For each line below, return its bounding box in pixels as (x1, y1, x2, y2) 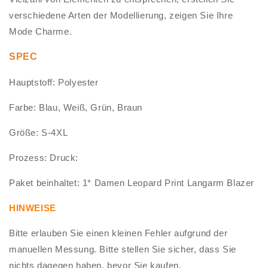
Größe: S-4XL (9, 127, 68, 138)
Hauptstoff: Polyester (9, 77, 99, 88)
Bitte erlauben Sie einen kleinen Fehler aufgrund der (9, 228, 228, 239)
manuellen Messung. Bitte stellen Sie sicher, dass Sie (9, 244, 236, 255)
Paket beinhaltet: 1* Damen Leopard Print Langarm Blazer (9, 178, 254, 188)
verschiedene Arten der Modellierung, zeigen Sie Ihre (9, 10, 233, 21)
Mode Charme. (9, 26, 72, 37)
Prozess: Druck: (9, 153, 78, 163)
